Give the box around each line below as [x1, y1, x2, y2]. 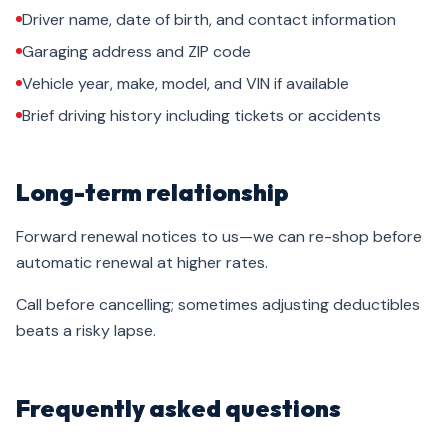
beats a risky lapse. [16, 320, 156, 341]
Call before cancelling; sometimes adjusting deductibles [16, 294, 420, 315]
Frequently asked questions [16, 393, 341, 423]
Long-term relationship [16, 177, 289, 207]
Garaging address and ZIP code [22, 41, 251, 62]
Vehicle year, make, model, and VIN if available [22, 73, 349, 94]
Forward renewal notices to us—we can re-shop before [16, 226, 422, 247]
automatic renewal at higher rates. [16, 252, 268, 273]
